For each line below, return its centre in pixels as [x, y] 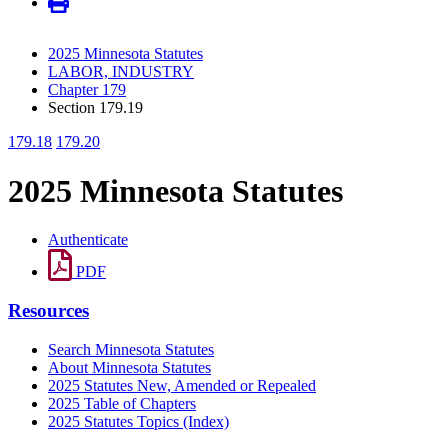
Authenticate [88, 240]
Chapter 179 [87, 90]
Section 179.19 [95, 108]
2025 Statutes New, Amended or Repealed [182, 385]
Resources [48, 310]
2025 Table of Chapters [122, 403]
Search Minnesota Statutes [131, 349]
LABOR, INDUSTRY [121, 72]
